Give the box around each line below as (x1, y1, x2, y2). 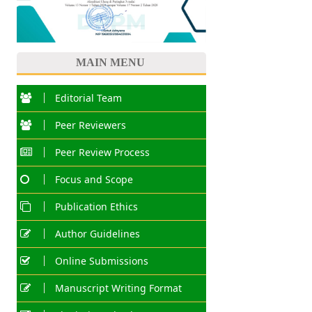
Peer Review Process (54, 146, 150, 159)
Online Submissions (54, 254, 148, 268)
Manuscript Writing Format (54, 281, 182, 295)
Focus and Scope (54, 173, 133, 187)
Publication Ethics (54, 200, 138, 214)
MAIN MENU (75, 56, 145, 69)
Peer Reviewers (54, 118, 126, 132)
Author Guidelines (54, 227, 140, 241)
